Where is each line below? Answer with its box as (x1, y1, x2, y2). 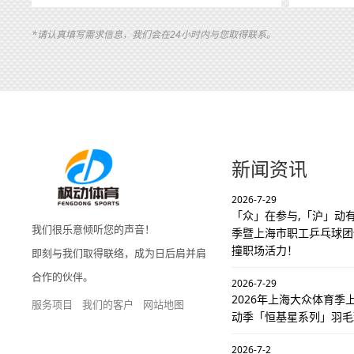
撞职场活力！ (231, 243, 298, 258)
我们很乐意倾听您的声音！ (32, 222, 155, 237)
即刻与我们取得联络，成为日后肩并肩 (32, 246, 206, 261)
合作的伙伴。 (32, 269, 93, 284)
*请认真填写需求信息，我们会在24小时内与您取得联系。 (32, 28, 276, 42)
